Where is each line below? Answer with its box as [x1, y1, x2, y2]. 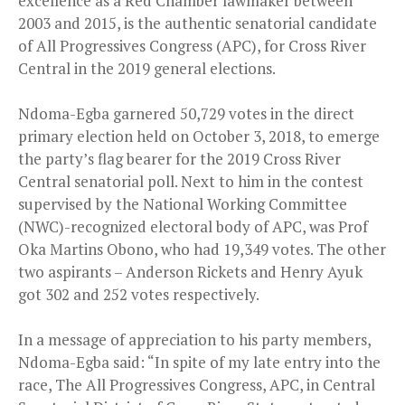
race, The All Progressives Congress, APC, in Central [18, 373, 375, 395]
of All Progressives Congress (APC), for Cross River [18, 34, 366, 56]
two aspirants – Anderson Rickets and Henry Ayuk [18, 260, 363, 282]
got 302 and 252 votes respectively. [18, 283, 259, 305]
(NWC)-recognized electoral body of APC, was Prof [18, 215, 368, 237]
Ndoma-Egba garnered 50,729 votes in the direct [18, 102, 354, 124]
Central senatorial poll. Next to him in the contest [18, 170, 363, 192]
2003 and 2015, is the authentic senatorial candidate [18, 12, 377, 33]
